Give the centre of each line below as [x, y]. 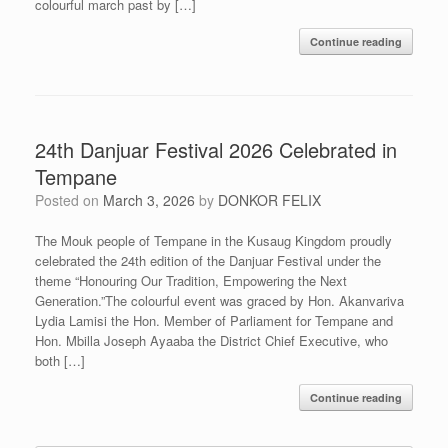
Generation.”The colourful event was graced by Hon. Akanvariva [219, 301]
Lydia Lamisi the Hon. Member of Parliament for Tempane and [214, 321]
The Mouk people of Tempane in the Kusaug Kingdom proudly [213, 241]
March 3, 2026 [149, 200]
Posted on [73, 200]
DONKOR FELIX [269, 200]
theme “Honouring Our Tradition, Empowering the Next [191, 281]
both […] [60, 361]
